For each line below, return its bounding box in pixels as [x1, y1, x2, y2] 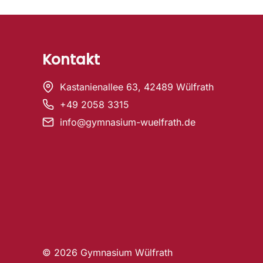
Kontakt [42, 49, 100, 69]
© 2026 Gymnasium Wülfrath [42, 246, 173, 258]
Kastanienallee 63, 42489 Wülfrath [60, 80, 214, 93]
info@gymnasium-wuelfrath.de [60, 116, 195, 128]
